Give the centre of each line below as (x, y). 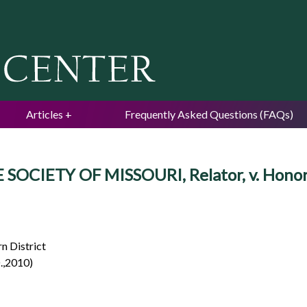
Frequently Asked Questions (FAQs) (209, 114)
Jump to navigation (153, 9)
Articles (45, 114)
